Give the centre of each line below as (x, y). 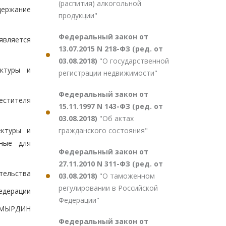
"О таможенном (127, 176)
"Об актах (117, 118)
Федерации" (79, 200)
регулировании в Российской (108, 188)
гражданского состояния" (103, 130)
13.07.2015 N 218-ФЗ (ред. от (111, 49)
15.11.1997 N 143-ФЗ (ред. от (111, 106)
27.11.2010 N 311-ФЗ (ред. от (111, 164)
